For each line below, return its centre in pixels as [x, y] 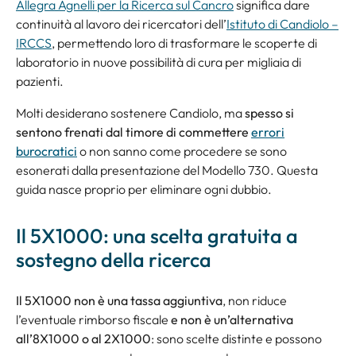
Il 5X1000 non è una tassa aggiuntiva [119, 301]
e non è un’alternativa [232, 320]
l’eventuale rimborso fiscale [93, 320]
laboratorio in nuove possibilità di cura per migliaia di [159, 62]
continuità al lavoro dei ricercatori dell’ [121, 24]
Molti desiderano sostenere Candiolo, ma [130, 113]
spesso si [269, 113]
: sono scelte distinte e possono [236, 339]
